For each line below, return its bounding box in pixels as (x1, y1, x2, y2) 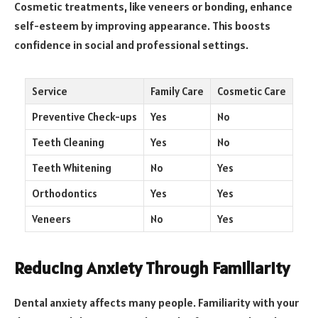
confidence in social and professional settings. (14, 38, 248, 53)
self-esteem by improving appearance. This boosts (14, 18, 270, 33)
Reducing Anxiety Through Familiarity (14, 257, 290, 280)
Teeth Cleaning (32, 136, 104, 150)
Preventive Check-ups (32, 110, 137, 124)
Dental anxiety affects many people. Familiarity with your (14, 295, 299, 310)
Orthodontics (32, 187, 97, 201)
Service (32, 84, 67, 99)
